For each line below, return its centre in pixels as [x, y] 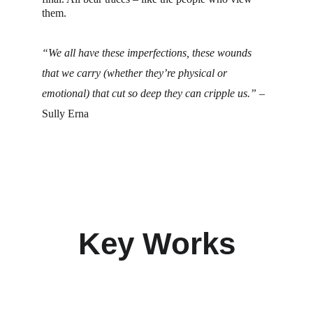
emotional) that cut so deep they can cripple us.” [149, 93]
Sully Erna [65, 114]
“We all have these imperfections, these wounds [148, 53]
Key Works [156, 243]
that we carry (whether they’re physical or [136, 73]
